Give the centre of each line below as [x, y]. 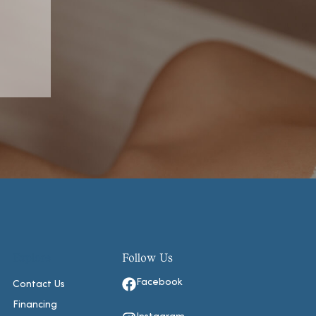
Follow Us [147, 257]
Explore [31, 257]
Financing [35, 305]
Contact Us [38, 284]
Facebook [159, 282]
